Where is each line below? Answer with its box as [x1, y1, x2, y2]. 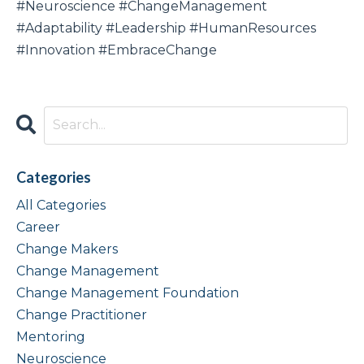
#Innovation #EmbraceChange [16, 41, 217, 58]
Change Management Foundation [16, 284, 239, 301]
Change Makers [16, 240, 118, 257]
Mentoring [16, 328, 85, 344]
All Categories [16, 197, 106, 213]
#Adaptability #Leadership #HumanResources [16, 19, 316, 36]
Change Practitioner [16, 306, 147, 323]
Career [16, 219, 60, 235]
